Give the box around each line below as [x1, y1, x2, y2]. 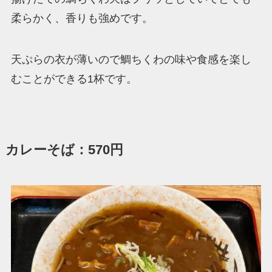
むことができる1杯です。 [10, 73, 137, 86]
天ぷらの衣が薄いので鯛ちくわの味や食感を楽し [10, 53, 251, 66]
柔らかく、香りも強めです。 [10, 12, 153, 25]
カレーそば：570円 [5, 143, 123, 158]
